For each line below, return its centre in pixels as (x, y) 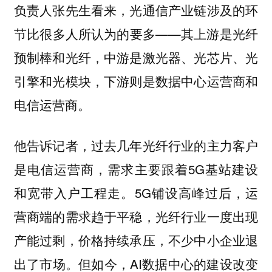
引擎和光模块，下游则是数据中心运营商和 (136, 81)
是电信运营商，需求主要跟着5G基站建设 (136, 168)
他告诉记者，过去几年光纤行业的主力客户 (136, 145)
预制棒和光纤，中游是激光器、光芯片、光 (136, 57)
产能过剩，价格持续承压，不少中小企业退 (136, 240)
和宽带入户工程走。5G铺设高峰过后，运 (136, 192)
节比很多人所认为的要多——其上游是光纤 (136, 34)
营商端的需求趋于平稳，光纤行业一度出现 (136, 216)
